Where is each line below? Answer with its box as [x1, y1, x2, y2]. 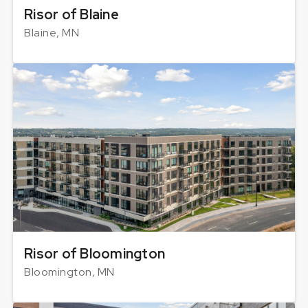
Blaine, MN [24, 25, 79, 41]
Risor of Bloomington [24, 245, 165, 263]
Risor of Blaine [24, 5, 119, 24]
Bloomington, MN [24, 265, 115, 280]
